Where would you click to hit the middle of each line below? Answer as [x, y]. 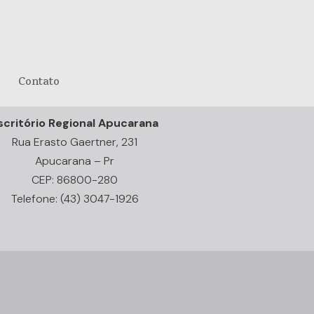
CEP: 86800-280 [75, 179]
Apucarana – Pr [75, 161]
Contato [39, 83]
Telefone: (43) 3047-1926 [75, 198]
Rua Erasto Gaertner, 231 [75, 142]
